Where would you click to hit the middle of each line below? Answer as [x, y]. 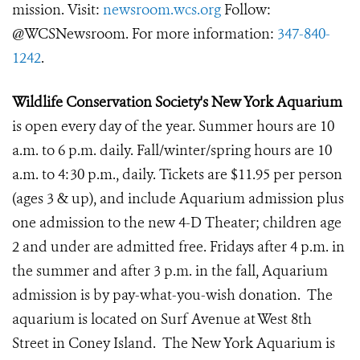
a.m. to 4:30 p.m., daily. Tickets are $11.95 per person [177, 175]
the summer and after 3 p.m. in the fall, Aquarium [170, 271]
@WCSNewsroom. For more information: [145, 34]
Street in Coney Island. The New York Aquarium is [174, 344]
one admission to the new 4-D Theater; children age [177, 223]
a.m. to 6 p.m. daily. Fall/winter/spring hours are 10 [172, 151]
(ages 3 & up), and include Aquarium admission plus [178, 199]
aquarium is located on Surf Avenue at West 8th [162, 319]
